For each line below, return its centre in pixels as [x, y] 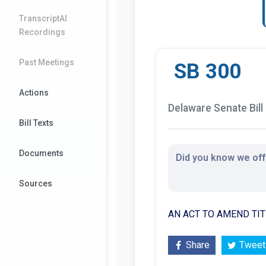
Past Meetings [47, 62]
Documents [41, 153]
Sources [36, 183]
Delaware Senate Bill [216, 108]
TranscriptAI [43, 18]
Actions [34, 93]
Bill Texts [36, 123]
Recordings [42, 32]
